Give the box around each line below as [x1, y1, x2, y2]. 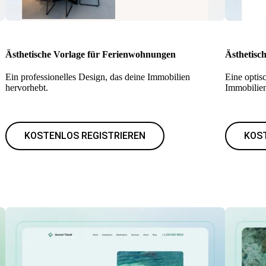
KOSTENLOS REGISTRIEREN [24, 130, 145, 141]
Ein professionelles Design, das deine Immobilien [5, 72, 190, 82]
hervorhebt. [5, 83, 48, 93]
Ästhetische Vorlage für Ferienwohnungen [5, 49, 176, 59]
